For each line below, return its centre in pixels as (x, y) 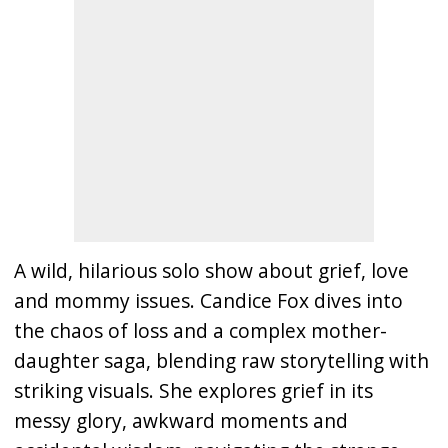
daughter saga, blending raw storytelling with (221, 360)
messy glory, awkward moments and (181, 420)
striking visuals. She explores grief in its (193, 390)
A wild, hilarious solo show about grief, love (211, 270)
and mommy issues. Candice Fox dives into (208, 300)
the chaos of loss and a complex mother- (200, 330)
